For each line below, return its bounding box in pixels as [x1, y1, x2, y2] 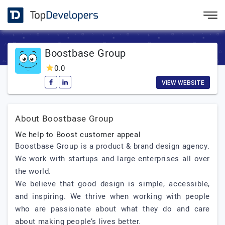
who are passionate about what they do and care [15, 203, 210, 214]
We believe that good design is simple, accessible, [15, 178, 210, 189]
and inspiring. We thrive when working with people [15, 191, 210, 202]
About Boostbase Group [15, 113, 114, 125]
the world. [15, 166, 54, 177]
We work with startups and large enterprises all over [15, 153, 210, 164]
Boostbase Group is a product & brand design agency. [15, 141, 210, 152]
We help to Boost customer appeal [15, 129, 141, 140]
